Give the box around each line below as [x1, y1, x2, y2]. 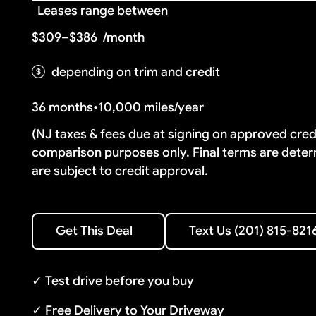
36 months [32, 99, 94, 115]
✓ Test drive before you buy [32, 273, 195, 289]
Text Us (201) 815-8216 [165, 214, 296, 230]
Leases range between [37, 2, 169, 18]
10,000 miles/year [98, 99, 205, 115]
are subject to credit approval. [32, 162, 209, 178]
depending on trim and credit [51, 64, 221, 80]
